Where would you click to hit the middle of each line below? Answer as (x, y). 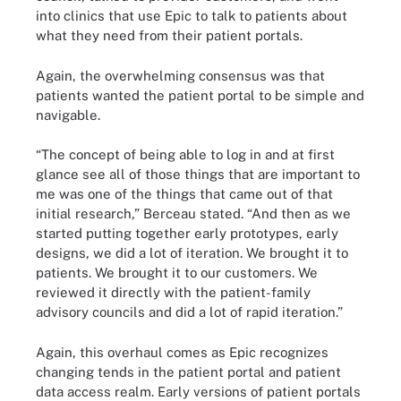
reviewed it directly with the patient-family (173, 292)
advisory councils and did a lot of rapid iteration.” (189, 312)
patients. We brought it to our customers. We (177, 273)
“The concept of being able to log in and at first (185, 154)
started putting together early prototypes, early (187, 233)
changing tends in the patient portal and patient (188, 371)
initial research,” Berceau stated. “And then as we (193, 213)
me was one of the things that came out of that (184, 194)
